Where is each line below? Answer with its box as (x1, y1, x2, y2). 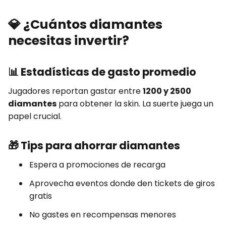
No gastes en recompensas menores (29, 209, 176, 221)
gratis (29, 190, 52, 202)
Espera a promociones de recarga (29, 159, 165, 171)
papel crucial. (8, 110, 62, 123)
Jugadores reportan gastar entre (8, 85, 143, 97)
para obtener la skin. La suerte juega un (56, 98, 213, 110)
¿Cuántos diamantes (23, 16, 162, 34)
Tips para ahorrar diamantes (21, 138, 180, 153)
